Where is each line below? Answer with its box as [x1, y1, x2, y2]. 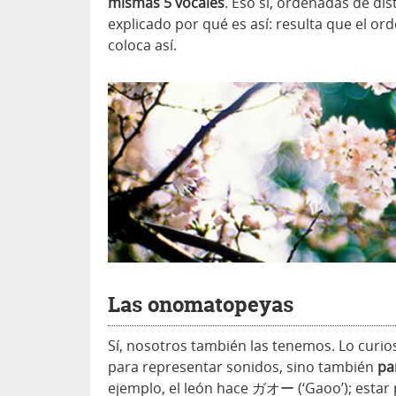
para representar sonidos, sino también [108, 357, 377, 377]
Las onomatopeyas [108, 290, 293, 320]
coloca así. [108, 35, 177, 56]
